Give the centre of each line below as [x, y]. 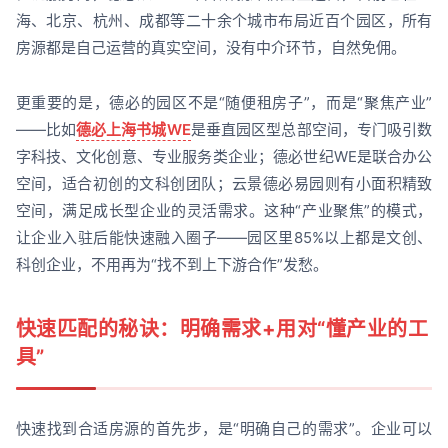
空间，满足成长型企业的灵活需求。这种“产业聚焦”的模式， [224, 210]
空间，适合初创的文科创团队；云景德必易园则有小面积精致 [224, 183]
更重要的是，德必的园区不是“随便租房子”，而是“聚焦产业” [224, 102]
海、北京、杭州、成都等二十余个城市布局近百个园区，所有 [224, 20]
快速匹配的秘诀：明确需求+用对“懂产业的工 [222, 328]
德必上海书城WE [133, 129]
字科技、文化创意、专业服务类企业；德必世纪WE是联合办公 [224, 156]
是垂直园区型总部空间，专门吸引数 [311, 129]
